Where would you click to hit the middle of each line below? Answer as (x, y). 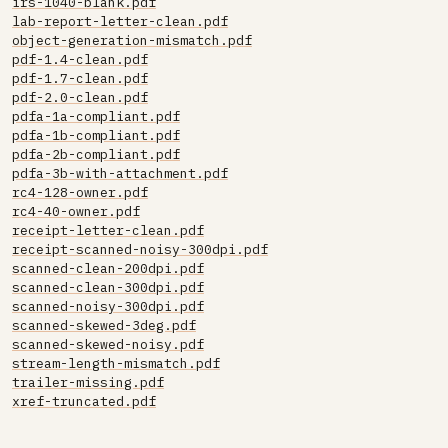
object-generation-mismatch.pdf (132, 40)
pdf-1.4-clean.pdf (80, 59)
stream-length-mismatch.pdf (116, 363)
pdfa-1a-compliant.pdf (96, 116)
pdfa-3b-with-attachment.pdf (120, 173)
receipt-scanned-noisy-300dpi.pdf (140, 249)
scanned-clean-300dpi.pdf (108, 287)
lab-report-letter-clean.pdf (120, 21)
